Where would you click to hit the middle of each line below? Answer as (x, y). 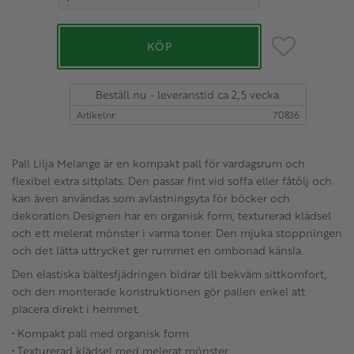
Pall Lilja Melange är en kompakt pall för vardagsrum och (158, 163)
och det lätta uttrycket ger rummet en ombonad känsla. (158, 250)
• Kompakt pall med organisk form (100, 333)
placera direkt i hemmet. (76, 309)
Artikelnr (96, 114)
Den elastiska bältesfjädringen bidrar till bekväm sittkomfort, (169, 274)
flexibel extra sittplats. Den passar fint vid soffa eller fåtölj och (172, 180)
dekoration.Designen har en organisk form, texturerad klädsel (171, 215)
